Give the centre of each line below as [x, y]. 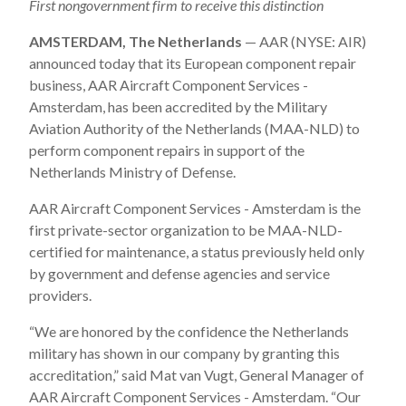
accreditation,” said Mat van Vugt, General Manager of [197, 375]
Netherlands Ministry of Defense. [132, 172]
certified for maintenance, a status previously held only [197, 251]
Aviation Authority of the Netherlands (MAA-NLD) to [194, 128]
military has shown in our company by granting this [184, 353]
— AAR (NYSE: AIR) [304, 41]
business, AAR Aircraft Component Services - [169, 85]
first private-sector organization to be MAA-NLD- [186, 230]
